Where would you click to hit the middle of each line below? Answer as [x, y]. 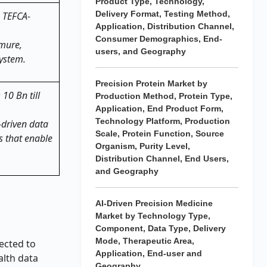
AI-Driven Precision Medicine [154, 203]
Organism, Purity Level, [143, 146]
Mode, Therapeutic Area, [145, 241]
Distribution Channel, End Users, [162, 159]
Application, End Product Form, [159, 108]
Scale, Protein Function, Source [160, 133]
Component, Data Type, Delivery [161, 228]
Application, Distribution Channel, [165, 26]
